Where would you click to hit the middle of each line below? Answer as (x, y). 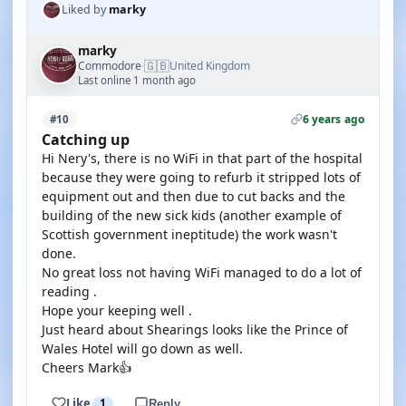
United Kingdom (210, 66)
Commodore (110, 65)
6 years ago (333, 119)
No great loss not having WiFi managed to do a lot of (202, 272)
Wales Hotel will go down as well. (142, 348)
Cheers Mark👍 (87, 367)
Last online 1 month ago (137, 80)
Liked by (85, 10)
